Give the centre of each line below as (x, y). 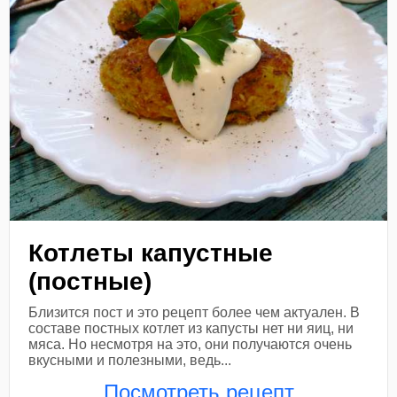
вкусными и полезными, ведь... (130, 361)
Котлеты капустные (151, 253)
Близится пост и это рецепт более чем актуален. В (195, 313)
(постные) (90, 282)
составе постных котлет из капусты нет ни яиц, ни (191, 329)
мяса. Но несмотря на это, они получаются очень (191, 345)
